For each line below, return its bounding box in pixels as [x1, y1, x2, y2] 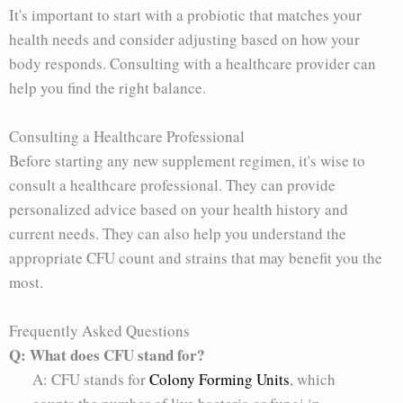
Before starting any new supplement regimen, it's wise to [9, 149, 365, 171]
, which [289, 368, 336, 390]
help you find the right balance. [9, 76, 206, 98]
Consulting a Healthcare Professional [9, 125, 245, 147]
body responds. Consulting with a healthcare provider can [9, 52, 376, 74]
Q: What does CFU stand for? [9, 343, 205, 366]
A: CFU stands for [31, 368, 149, 390]
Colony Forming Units [148, 368, 290, 390]
